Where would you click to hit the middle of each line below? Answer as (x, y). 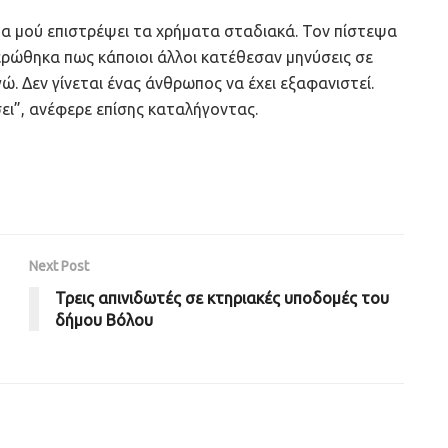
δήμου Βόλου (104, 320)
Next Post (59, 266)
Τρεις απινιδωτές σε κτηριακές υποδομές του (222, 298)
